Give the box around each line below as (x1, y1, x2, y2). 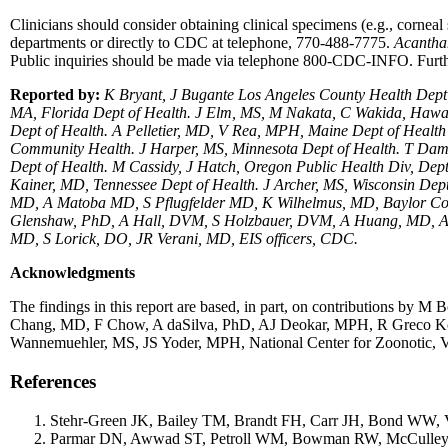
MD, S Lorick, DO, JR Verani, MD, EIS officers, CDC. (10, 230, 358, 248)
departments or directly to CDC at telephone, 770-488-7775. (10, 34, 394, 52)
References (10, 370, 96, 392)
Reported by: (10, 86, 100, 104)
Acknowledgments (10, 264, 135, 282)
